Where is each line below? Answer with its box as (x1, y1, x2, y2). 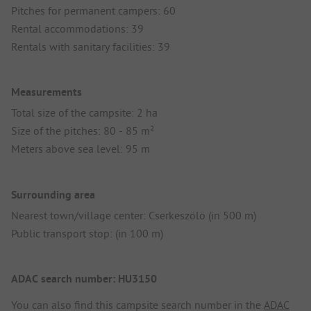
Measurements (11, 85, 82, 100)
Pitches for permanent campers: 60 (11, 3, 176, 18)
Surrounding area (11, 187, 95, 202)
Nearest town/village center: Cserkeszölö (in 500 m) (11, 208, 256, 222)
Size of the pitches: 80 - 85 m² (11, 124, 154, 138)
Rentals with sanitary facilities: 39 (11, 40, 170, 54)
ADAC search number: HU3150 (11, 271, 157, 286)
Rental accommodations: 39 (11, 22, 144, 36)
